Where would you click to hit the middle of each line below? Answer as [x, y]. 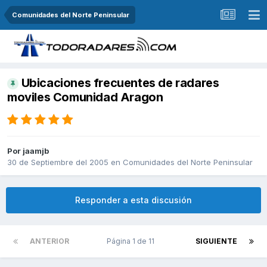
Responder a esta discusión [133, 200]
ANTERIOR [49, 241]
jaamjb [36, 151]
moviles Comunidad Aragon [85, 97]
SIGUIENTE [216, 241]
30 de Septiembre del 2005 [58, 162]
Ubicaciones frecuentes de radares [120, 83]
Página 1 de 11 [132, 241]
